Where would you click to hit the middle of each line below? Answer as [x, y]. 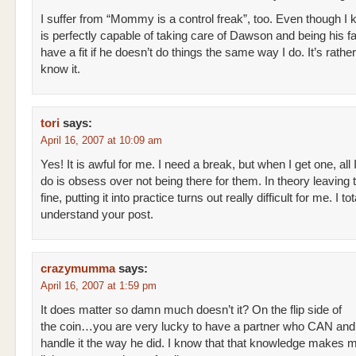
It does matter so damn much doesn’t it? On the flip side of [191, 310]
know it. [60, 69]
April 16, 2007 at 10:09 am [101, 140]
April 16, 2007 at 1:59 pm [99, 286]
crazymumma [78, 269]
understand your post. [97, 215]
